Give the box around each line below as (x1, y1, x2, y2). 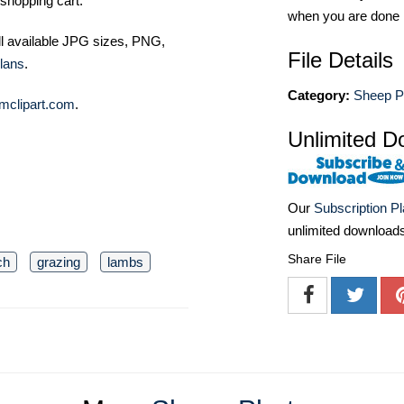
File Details (288, 48, 393, 72)
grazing (37, 254, 80, 271)
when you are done (288, 8, 399, 23)
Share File (288, 252, 346, 267)
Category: (288, 87, 350, 103)
